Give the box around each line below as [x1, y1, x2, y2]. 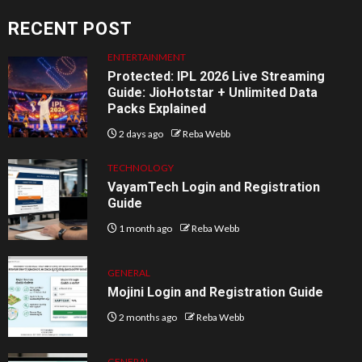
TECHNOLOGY [107, 161, 175, 174]
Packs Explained [107, 100, 207, 116]
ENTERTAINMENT [107, 50, 187, 63]
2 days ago [117, 127, 166, 140]
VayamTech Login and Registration [107, 179, 321, 195]
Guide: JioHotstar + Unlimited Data [107, 84, 318, 100]
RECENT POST [8, 18, 133, 39]
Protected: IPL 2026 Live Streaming [107, 68, 326, 84]
